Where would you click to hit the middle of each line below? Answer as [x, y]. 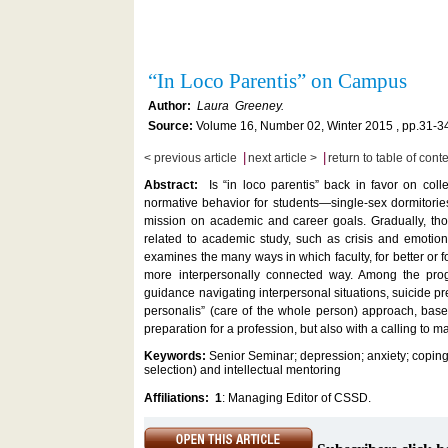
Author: [173, 106]
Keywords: [175, 356]
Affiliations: [177, 398]
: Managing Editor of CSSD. [297, 398]
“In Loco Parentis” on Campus [283, 80]
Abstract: [174, 185]
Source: [171, 126]
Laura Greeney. [241, 106]
